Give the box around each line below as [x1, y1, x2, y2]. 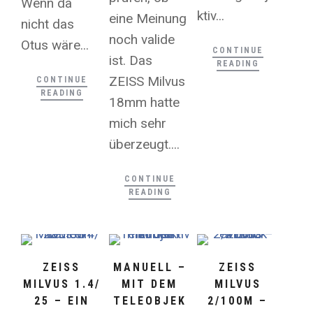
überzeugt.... [109, 136, 180, 153]
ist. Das [109, 52, 153, 69]
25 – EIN [34, 294, 89, 308]
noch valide [109, 31, 175, 48]
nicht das [21, 16, 74, 33]
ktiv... [197, 8, 225, 24]
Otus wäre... [21, 37, 89, 54]
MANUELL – [112, 261, 187, 275]
